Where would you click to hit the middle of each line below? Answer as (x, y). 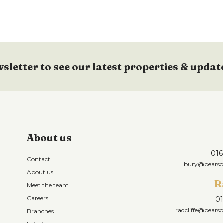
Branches (40, 211)
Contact (39, 159)
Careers (38, 198)
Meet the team (48, 185)
